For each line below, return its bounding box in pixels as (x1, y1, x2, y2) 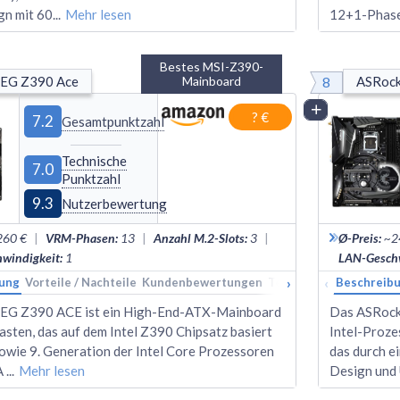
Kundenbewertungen (142, 274, 262, 289)
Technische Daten (268, 274, 371, 289)
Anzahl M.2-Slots (154, 229, 245, 246)
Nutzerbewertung (62, 195, 168, 212)
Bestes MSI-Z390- (160, 58, 264, 74)
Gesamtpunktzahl (62, 112, 165, 129)
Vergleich (327, 101, 379, 117)
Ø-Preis (338, 229, 379, 246)
